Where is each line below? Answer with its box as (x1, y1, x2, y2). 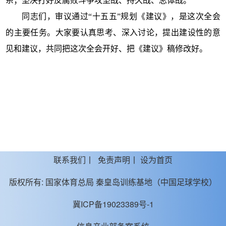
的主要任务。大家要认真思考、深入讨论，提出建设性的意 (6, 28, 220, 37)
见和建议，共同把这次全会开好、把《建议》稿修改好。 (6, 44, 208, 53)
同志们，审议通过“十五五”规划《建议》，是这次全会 (22, 12, 220, 21)
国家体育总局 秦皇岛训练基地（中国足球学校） (45, 176, 217, 188)
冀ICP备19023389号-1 (72, 198, 154, 210)
